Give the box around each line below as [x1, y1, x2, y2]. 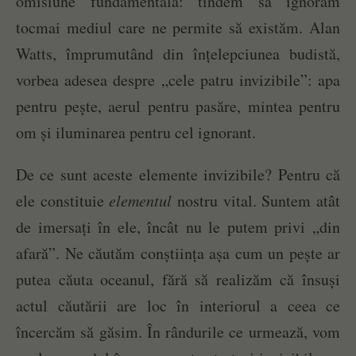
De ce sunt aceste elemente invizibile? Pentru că [16, 164, 340, 186]
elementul [109, 190, 172, 211]
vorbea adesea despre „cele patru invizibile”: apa [16, 69, 340, 91]
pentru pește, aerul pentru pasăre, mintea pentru [16, 95, 340, 118]
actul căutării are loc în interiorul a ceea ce [16, 295, 340, 317]
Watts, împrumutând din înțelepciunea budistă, [16, 43, 340, 65]
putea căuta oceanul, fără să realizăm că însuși [16, 269, 340, 291]
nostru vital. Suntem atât [172, 190, 341, 212]
